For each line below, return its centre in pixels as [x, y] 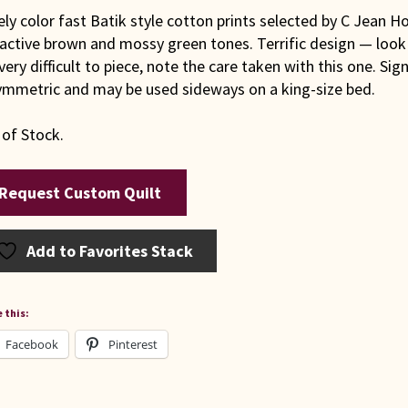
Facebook [31, 345]
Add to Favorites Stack [110, 251]
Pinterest [133, 345]
